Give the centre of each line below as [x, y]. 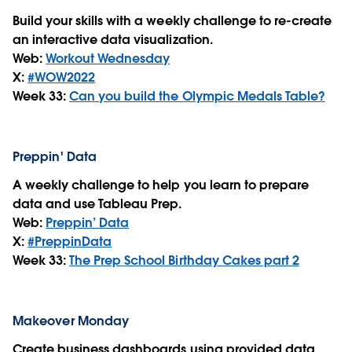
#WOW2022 [62, 77]
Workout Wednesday [108, 58]
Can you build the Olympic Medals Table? [197, 96]
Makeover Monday [71, 321]
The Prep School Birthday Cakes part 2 [184, 260]
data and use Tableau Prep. [99, 203]
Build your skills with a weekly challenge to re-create [172, 20]
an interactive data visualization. [114, 39]
